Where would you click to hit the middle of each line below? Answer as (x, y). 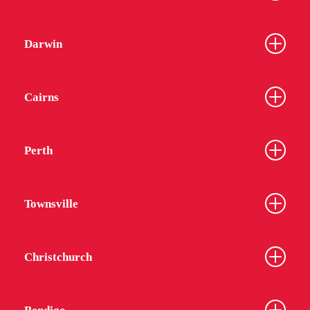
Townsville (51, 203)
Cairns (42, 97)
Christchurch (58, 257)
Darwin (43, 44)
